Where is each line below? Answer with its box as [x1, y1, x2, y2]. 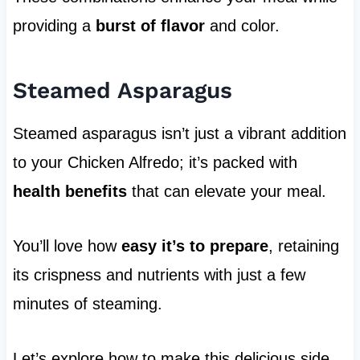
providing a [12, 17, 96, 35]
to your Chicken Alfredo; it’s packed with [12, 153, 297, 172]
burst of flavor [95, 17, 205, 35]
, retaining [268, 237, 339, 256]
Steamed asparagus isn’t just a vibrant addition [12, 125, 346, 143]
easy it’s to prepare [121, 237, 268, 256]
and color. [204, 17, 280, 35]
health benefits [12, 182, 127, 201]
